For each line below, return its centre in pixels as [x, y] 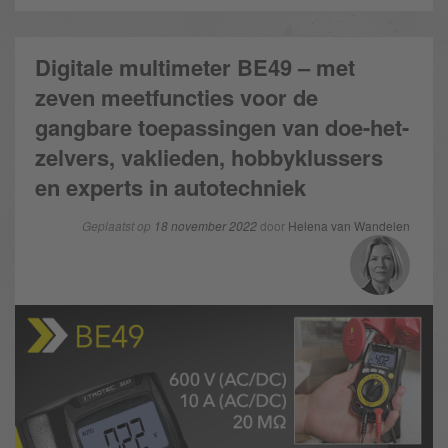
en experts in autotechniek [170, 187]
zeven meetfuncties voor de [176, 97]
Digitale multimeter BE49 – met [195, 67]
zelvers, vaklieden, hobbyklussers [209, 157]
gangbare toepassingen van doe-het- [222, 127]
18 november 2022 [205, 225]
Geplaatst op [118, 225]
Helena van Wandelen [349, 225]
